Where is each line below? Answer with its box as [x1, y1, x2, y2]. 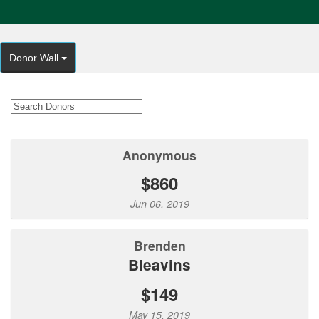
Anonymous [132, 146, 197, 164]
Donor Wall [9, 52, 61, 63]
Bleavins [139, 254, 191, 275]
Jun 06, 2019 [130, 197, 189, 211]
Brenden [142, 236, 186, 254]
